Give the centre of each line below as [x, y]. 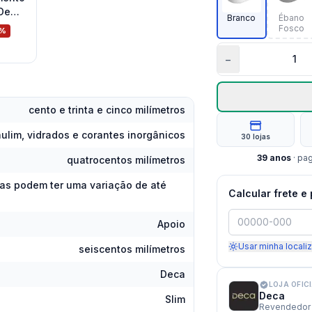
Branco [242, 18]
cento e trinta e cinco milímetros [107, 110]
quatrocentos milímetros [126, 160]
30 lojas [256, 136]
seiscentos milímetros [132, 249]
